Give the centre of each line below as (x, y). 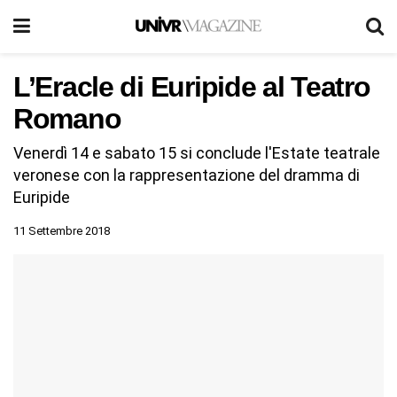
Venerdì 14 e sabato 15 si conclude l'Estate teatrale (197, 152)
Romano (67, 119)
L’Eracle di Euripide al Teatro (192, 87)
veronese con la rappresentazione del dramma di (187, 175)
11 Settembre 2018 (62, 230)
